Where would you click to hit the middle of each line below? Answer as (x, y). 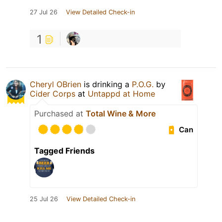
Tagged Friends (64, 151)
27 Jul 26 (44, 12)
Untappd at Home (121, 94)
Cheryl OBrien (55, 84)
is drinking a (107, 84)
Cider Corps (53, 94)
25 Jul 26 (44, 199)
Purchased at (60, 114)
